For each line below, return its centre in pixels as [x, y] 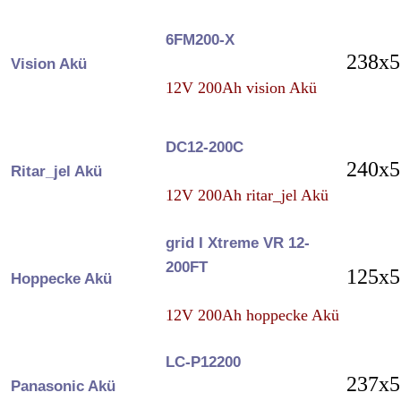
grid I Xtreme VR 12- [237, 243]
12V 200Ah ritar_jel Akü [247, 195]
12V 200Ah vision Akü [241, 87]
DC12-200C [204, 147]
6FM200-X [200, 39]
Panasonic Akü [63, 386]
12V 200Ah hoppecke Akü [252, 315]
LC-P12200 [203, 362]
